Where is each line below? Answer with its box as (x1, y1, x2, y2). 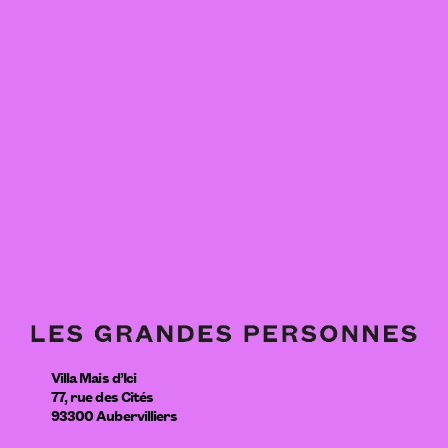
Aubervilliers (96, 404, 178, 426)
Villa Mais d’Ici (50, 366, 137, 388)
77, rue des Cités (50, 385, 154, 407)
